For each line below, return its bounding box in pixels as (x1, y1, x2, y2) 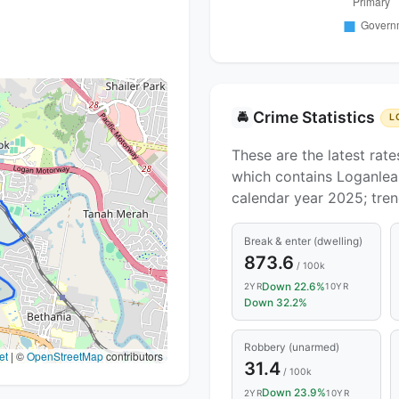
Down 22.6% (262, 280, 326, 293)
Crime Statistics (253, 108, 375, 127)
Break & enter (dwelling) (243, 234, 362, 248)
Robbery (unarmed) (243, 341, 339, 354)
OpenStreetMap (27, 348, 103, 364)
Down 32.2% (243, 296, 307, 309)
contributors (103, 348, 163, 364)
